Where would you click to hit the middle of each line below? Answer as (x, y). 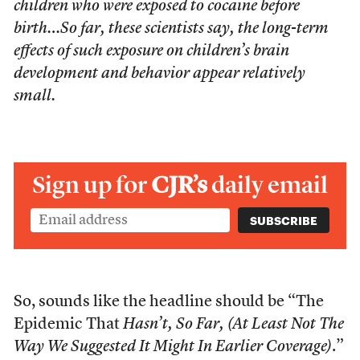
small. (34, 96)
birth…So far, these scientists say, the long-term (171, 29)
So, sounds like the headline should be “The (168, 302)
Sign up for (92, 185)
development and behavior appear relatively (159, 74)
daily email (270, 185)
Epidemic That (68, 325)
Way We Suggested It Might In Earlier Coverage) (172, 347)
